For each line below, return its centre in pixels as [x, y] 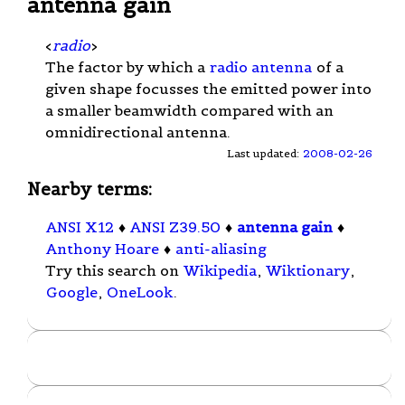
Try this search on [114, 271]
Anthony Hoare [103, 249]
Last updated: [265, 153]
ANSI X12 [80, 227]
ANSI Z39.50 [175, 227]
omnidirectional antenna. [138, 132]
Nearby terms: [89, 188]
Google [72, 292]
